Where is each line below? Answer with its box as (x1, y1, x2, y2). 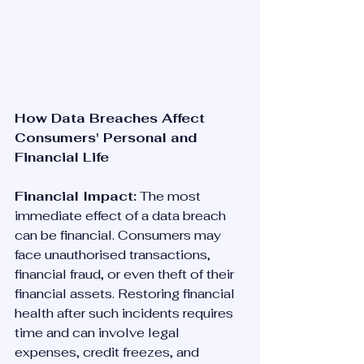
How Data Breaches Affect (15, 110, 209, 127)
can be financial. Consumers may (15, 227, 224, 244)
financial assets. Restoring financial (15, 285, 238, 302)
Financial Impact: (15, 188, 136, 205)
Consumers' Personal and (15, 129, 201, 146)
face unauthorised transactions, (15, 246, 214, 263)
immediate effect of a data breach (15, 207, 229, 224)
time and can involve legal (15, 324, 183, 341)
